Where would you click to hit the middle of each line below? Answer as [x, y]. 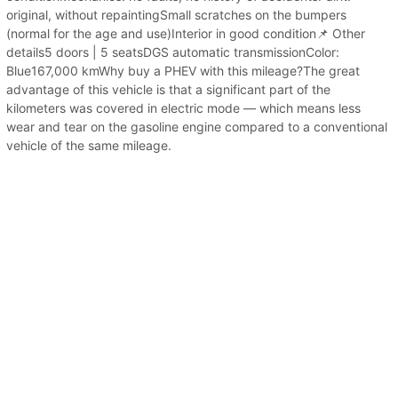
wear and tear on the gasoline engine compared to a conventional [197, 126]
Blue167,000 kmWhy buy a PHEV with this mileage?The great [183, 70]
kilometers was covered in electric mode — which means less [183, 107]
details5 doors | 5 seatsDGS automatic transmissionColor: [173, 52]
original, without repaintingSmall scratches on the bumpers [176, 14]
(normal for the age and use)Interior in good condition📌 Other [186, 33]
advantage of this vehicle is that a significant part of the [168, 89]
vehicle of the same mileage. [89, 145]
